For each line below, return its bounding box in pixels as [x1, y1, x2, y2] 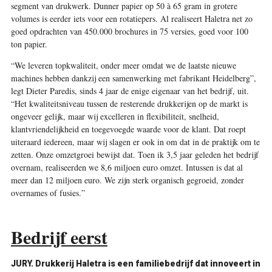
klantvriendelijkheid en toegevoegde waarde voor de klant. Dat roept [10, 123, 246, 135]
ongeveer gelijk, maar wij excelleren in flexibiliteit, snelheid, [10, 110, 219, 122]
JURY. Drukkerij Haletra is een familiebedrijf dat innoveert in [10, 258, 260, 268]
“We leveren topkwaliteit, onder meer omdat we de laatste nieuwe [10, 59, 236, 71]
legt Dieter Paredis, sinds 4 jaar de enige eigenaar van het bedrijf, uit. [10, 84, 249, 97]
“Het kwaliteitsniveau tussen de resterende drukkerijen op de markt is [10, 97, 248, 109]
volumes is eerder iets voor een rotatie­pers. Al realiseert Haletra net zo [10, 12, 253, 24]
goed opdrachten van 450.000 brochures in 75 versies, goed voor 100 [10, 25, 248, 37]
